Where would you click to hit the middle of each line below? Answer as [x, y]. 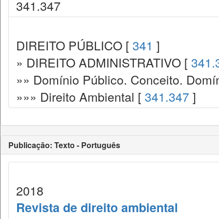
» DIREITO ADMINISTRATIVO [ [104, 62]
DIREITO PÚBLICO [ [74, 45]
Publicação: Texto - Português [64, 145]
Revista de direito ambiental [97, 207]
